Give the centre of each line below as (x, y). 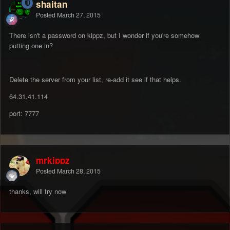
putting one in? (31, 46)
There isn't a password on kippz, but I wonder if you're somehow (104, 35)
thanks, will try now (38, 191)
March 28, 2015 (79, 171)
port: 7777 (24, 113)
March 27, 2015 (79, 15)
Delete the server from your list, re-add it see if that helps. (96, 80)
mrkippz (53, 160)
